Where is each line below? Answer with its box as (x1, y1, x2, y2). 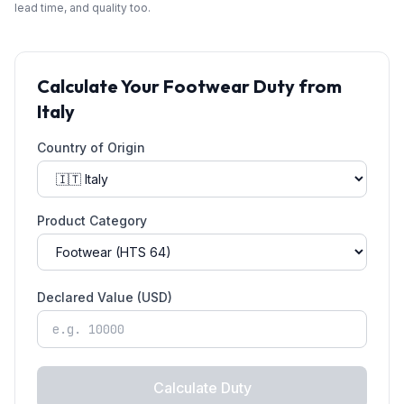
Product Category (37, 213, 147, 228)
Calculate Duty (152, 379, 252, 397)
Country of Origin (37, 140, 145, 155)
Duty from (250, 75, 342, 97)
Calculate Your (37, 75, 163, 97)
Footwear (163, 75, 250, 97)
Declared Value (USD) (37, 289, 172, 305)
